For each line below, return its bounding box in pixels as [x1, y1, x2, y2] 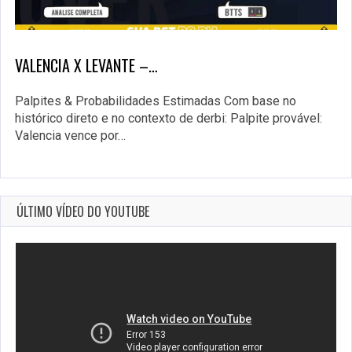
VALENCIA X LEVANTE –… [15, 53, 158, 78]
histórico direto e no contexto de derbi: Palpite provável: [15, 111, 322, 126]
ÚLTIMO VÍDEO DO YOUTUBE [16, 202, 149, 222]
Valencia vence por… [15, 128, 126, 144]
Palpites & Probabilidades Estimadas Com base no [15, 93, 296, 109]
